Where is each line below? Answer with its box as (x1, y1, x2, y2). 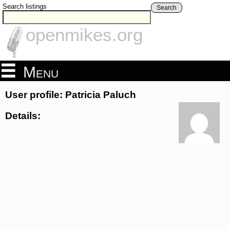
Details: (5, 110, 41, 121)
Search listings (3, 3, 47, 10)
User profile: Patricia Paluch (5, 89, 136, 101)
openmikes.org (26, 25, 143, 45)
